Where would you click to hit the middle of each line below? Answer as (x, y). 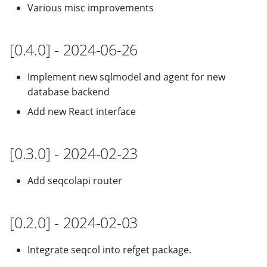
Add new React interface (82, 111)
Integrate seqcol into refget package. (109, 250)
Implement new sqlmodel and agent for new (126, 77)
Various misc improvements (91, 8)
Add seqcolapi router (75, 181)
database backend (69, 92)
